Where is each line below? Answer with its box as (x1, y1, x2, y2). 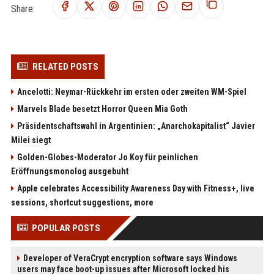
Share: (10, 2, 35, 15)
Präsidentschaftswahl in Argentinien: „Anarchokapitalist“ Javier (17, 121, 255, 131)
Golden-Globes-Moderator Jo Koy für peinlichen (17, 152, 198, 163)
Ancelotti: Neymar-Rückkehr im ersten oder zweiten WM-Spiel (17, 87, 246, 97)
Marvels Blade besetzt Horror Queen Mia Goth (17, 104, 188, 114)
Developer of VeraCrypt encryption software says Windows (23, 253, 237, 264)
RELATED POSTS (32, 61, 98, 73)
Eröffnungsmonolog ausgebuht (10, 166, 128, 177)
